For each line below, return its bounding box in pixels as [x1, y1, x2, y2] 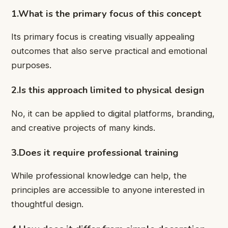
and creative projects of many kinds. [11, 122, 155, 133]
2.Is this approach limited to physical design [11, 83, 204, 97]
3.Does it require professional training [11, 146, 179, 159]
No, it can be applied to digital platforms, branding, [11, 108, 215, 119]
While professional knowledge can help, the [11, 170, 187, 181]
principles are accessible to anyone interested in [11, 185, 205, 195]
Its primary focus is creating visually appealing [11, 32, 194, 42]
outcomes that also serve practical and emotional [11, 46, 207, 56]
